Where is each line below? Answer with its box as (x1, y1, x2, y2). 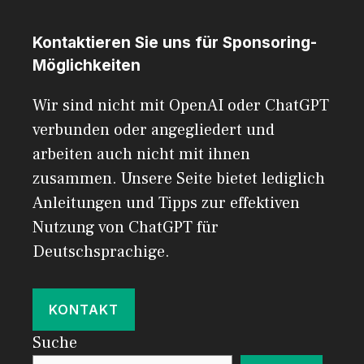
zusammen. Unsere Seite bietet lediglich (32, 167, 325, 189)
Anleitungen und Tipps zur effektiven (32, 192, 300, 214)
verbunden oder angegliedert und (32, 119, 275, 141)
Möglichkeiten (32, 55, 141, 75)
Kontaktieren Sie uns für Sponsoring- (32, 32, 317, 52)
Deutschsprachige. (32, 240, 170, 262)
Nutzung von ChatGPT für (32, 216, 219, 238)
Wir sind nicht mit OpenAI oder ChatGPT (32, 94, 329, 116)
